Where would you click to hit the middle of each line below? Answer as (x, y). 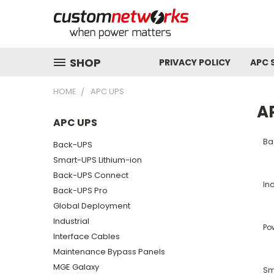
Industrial (71, 221)
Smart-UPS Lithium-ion (98, 160)
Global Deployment (92, 206)
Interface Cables (87, 236)
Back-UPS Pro (80, 190)
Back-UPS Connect (91, 175)
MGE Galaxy (76, 267)
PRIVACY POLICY (195, 62)
